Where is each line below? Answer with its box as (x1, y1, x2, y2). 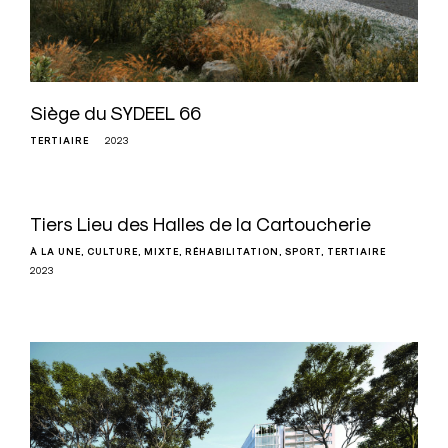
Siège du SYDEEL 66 (30, 102, 201, 125)
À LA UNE (30, 246, 81, 259)
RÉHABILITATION (185, 246, 279, 259)
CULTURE (87, 246, 138, 259)
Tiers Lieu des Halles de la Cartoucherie (30, 213, 371, 236)
